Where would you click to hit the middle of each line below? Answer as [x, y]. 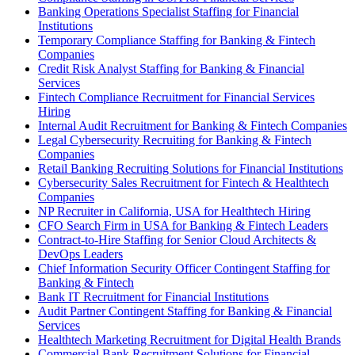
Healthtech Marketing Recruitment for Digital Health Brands [189, 340]
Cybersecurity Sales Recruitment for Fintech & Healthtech [183, 183]
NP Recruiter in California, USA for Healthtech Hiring [174, 212]
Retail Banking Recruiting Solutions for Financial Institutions [191, 169]
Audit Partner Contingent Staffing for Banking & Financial [185, 311]
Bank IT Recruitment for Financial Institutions [153, 297]
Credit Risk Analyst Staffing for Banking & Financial [171, 69]
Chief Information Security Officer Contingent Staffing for [184, 269]
